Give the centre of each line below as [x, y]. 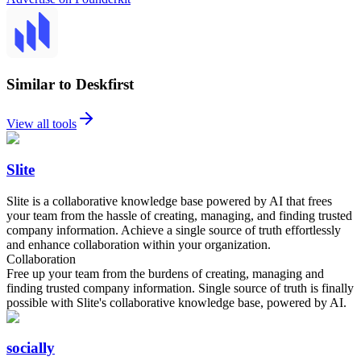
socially [31, 348]
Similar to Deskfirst [70, 85]
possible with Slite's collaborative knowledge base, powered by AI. [176, 302]
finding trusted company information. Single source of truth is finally [180, 288]
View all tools [41, 124]
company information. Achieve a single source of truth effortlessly [174, 230]
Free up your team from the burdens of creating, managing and [165, 273]
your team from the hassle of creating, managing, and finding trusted [179, 215]
